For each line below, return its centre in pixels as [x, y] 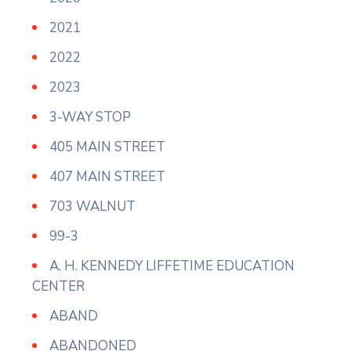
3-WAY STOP [90, 117]
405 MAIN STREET [107, 147]
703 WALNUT [92, 206]
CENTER [58, 286]
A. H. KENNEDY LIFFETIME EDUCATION [172, 266]
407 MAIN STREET [107, 177]
